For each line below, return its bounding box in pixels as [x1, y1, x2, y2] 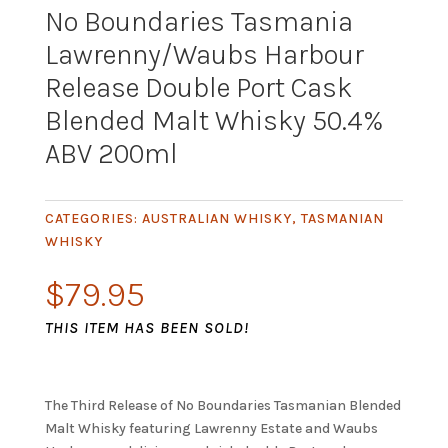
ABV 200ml [44, 137, 178, 171]
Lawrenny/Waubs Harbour [44, 38, 364, 72]
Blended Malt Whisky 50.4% [44, 104, 383, 138]
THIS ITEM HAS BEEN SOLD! [44, 318, 249, 338]
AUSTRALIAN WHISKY [141, 210, 292, 228]
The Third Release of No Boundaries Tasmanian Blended [44, 397, 401, 415]
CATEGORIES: [44, 210, 142, 228]
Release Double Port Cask [44, 71, 353, 105]
